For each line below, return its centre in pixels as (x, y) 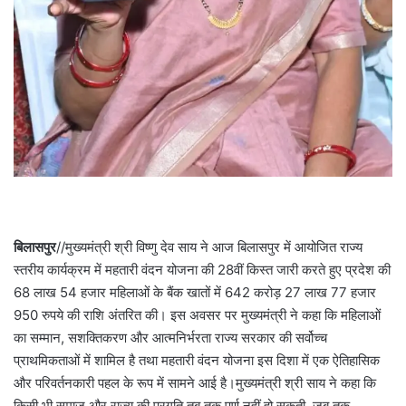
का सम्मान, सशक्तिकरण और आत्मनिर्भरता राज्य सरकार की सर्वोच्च (170, 337)
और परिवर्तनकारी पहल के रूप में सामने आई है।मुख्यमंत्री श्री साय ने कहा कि (195, 382)
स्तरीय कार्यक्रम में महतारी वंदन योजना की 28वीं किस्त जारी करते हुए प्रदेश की (202, 269)
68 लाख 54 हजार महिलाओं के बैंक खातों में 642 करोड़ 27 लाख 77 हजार (195, 292)
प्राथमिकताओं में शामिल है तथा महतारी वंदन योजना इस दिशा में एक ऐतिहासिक (197, 360)
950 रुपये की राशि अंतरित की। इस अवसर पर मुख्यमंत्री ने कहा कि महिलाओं (197, 314)
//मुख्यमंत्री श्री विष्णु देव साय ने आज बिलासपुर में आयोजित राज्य (209, 246)
